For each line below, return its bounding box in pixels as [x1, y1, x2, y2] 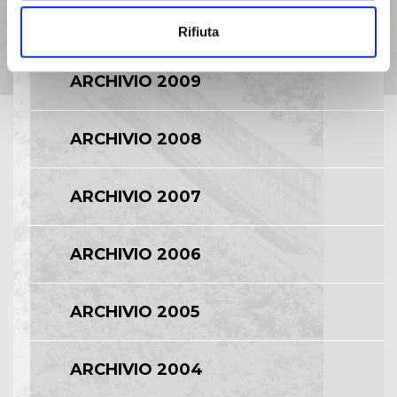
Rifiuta [178, 24, 219, 40]
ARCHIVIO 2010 [70, 13, 198, 34]
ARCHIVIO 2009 [70, 71, 202, 91]
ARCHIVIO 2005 [70, 301, 200, 322]
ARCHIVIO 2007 [70, 186, 202, 206]
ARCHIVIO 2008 [70, 128, 202, 149]
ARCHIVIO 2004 [70, 359, 204, 379]
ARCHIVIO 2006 [70, 244, 202, 264]
